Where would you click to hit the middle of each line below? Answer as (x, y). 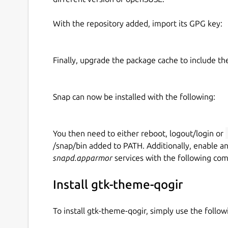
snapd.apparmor (83, 158)
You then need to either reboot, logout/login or (139, 133)
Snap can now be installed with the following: (134, 96)
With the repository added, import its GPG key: (138, 23)
